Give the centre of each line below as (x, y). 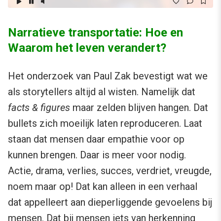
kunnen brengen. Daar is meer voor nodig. (97, 155)
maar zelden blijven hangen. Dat (139, 107)
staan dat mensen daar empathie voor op (96, 139)
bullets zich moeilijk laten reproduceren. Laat (105, 123)
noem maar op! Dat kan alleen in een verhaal (103, 186)
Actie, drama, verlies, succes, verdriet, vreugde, (110, 170)
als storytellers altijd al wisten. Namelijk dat (102, 92)
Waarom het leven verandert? (87, 48)
